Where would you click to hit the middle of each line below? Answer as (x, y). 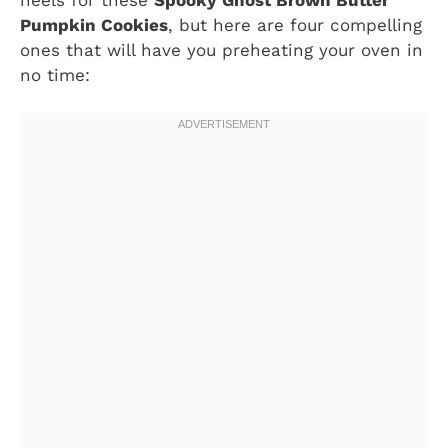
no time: (55, 74)
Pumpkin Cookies (94, 24)
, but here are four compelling (295, 24)
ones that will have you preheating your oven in (221, 49)
